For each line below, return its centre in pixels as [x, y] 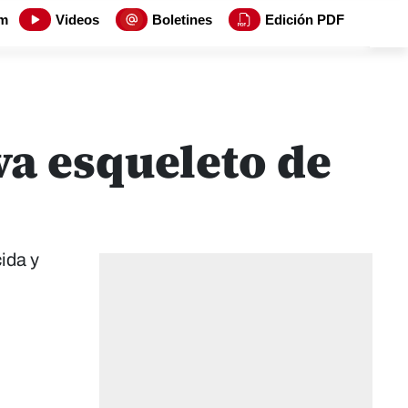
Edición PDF [305, 20]
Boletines [182, 20]
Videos [77, 20]
